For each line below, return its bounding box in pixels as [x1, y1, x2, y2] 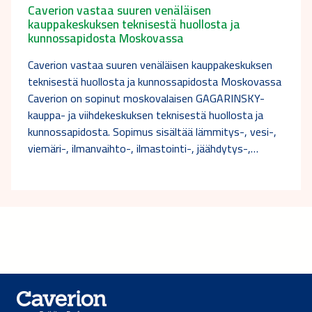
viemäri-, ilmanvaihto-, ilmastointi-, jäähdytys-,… [28, 137, 258, 159]
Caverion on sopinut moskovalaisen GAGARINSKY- [28, 87, 265, 109]
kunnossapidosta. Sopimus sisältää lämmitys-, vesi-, [28, 120, 276, 142]
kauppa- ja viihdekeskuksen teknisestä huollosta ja [28, 104, 263, 125]
